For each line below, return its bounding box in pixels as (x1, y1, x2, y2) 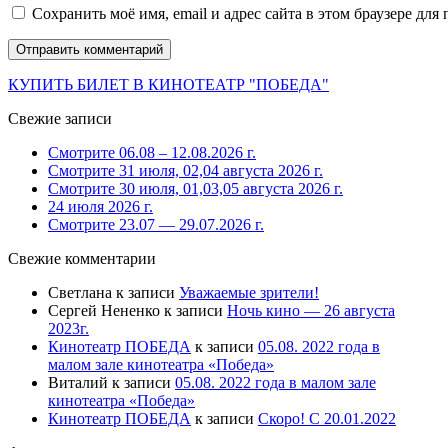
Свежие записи (8, 109, 112, 127)
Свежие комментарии (8, 249, 156, 267)
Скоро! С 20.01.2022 (258, 409, 396, 427)
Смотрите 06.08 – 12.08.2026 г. (48, 143, 256, 161)
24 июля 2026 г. (48, 197, 153, 215)
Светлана (48, 283, 112, 301)
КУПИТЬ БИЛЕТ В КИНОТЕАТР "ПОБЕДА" (8, 75, 329, 93)
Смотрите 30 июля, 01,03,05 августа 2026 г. (48, 179, 343, 197)
